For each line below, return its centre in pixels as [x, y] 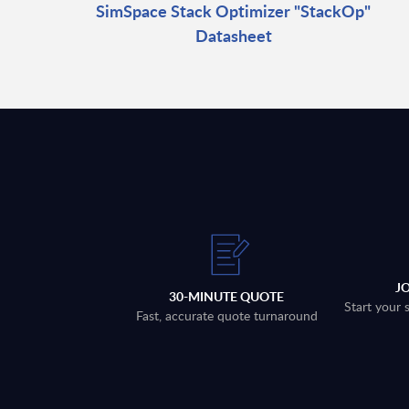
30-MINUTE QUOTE [227, 297]
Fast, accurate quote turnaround [226, 316]
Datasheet [233, 35]
